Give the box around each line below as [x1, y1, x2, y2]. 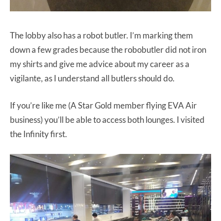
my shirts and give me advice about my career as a [10, 58, 189, 69]
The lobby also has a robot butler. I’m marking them [10, 30, 193, 40]
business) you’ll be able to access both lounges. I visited [10, 114, 205, 125]
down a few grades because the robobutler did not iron [10, 44, 206, 55]
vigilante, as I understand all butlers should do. [10, 73, 175, 83]
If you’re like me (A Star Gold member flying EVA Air [10, 100, 197, 110]
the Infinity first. [10, 128, 67, 139]
